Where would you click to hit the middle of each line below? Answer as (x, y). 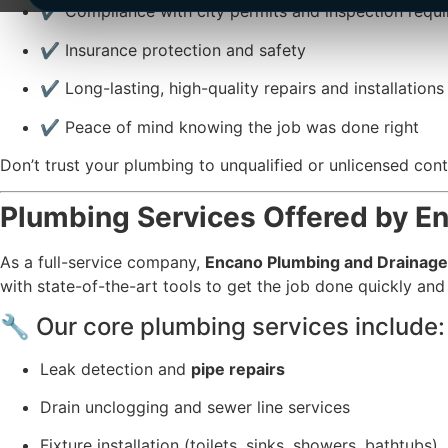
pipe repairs (238, 368)
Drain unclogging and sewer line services (195, 407)
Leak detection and (115, 368)
